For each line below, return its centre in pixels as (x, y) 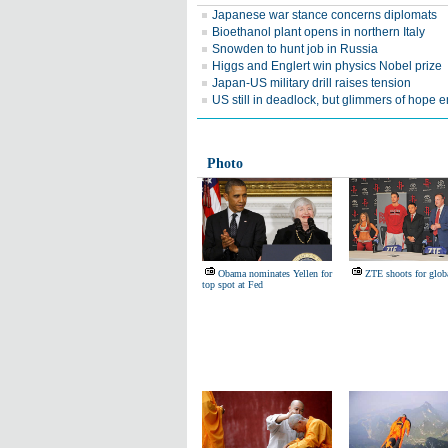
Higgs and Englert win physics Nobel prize (327, 66)
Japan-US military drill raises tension (311, 83)
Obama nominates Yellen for (275, 273)
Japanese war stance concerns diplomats (324, 15)
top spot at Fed (232, 284)
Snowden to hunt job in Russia (295, 49)
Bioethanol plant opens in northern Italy (318, 32)
